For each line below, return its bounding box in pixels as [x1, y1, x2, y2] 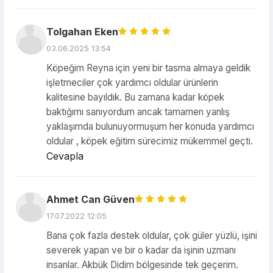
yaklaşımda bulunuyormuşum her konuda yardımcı [46, 121, 254, 132]
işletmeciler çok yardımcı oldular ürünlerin [46, 77, 218, 88]
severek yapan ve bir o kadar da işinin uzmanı [46, 244, 236, 256]
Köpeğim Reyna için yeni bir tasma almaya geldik [46, 62, 250, 74]
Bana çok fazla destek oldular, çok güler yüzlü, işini [46, 230, 257, 241]
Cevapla [46, 150, 83, 162]
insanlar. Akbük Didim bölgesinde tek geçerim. [46, 259, 238, 271]
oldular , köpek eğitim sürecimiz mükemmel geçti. [46, 135, 253, 147]
